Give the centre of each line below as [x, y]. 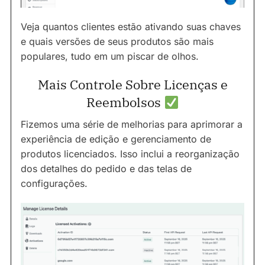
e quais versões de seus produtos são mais [117, 42]
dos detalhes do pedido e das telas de [106, 169]
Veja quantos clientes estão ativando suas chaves [131, 27]
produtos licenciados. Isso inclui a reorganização [130, 154]
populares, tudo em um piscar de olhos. [110, 56]
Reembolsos [125, 102]
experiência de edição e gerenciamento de [116, 139]
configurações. [54, 184]
